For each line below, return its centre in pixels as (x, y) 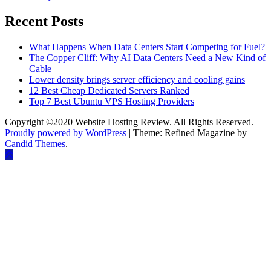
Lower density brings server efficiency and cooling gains (137, 79)
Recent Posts (44, 21)
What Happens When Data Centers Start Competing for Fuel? (147, 47)
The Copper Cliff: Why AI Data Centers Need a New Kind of (147, 57)
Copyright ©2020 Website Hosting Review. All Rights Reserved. (129, 122)
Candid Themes (35, 143)
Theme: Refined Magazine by (190, 132)
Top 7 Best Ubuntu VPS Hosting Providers (112, 101)
